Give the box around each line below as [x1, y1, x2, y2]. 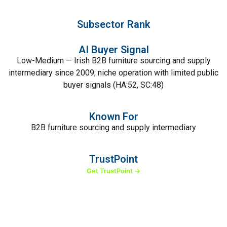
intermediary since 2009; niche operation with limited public [9, 68, 218, 78]
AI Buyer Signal [78, 44, 149, 56]
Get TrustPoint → [87, 167, 140, 175]
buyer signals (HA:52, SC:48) [63, 80, 164, 90]
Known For [89, 110, 138, 123]
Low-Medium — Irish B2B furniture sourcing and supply [16, 56, 211, 65]
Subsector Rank [77, 18, 150, 30]
